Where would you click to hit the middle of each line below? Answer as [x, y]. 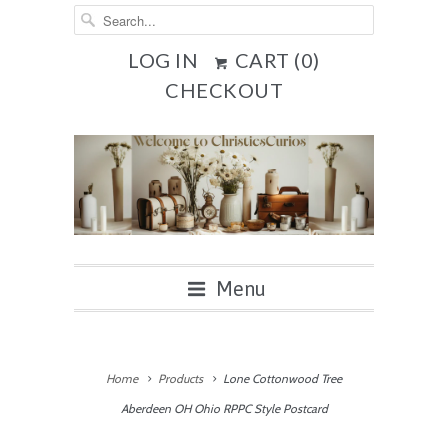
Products [180, 378]
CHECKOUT [224, 90]
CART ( [265, 60]
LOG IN [163, 60]
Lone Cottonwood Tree [281, 378]
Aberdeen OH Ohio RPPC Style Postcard [224, 408]
